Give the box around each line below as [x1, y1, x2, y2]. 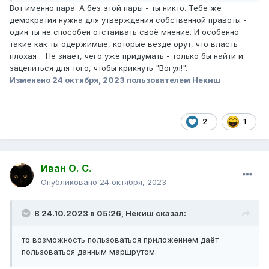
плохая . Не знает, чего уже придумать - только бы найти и [10, 51, 243, 61]
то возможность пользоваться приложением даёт [22, 235, 219, 245]
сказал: [154, 208, 186, 219]
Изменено [10, 75, 52, 85]
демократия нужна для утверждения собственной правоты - [10, 15, 247, 25]
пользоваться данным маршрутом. [22, 247, 157, 257]
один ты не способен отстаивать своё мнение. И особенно [10, 27, 239, 37]
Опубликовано [41, 177, 100, 187]
